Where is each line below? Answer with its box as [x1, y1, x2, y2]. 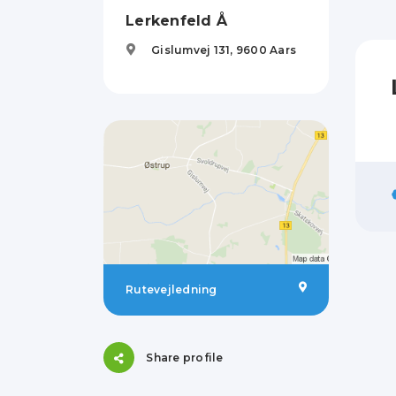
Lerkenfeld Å [126, 12, 227, 29]
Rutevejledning [126, 283, 217, 297]
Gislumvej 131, [151, 43, 236, 57]
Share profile [146, 350, 224, 364]
